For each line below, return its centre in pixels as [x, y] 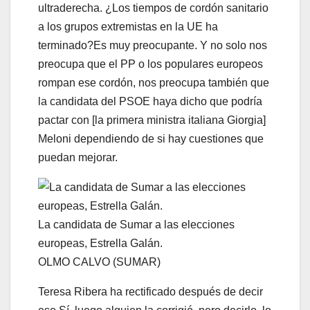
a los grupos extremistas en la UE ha [128, 26]
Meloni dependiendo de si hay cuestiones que [151, 138]
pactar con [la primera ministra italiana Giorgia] [152, 120]
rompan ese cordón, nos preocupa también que [154, 82]
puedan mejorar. [78, 157]
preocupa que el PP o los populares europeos [151, 64]
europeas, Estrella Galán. [100, 243]
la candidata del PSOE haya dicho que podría [150, 101]
